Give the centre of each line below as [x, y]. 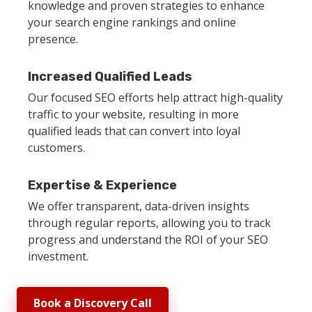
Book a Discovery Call [93, 303]
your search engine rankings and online [132, 22]
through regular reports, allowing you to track [149, 223]
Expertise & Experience [102, 185]
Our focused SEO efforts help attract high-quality [155, 97]
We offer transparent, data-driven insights [139, 206]
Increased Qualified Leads [110, 76]
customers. [56, 147]
